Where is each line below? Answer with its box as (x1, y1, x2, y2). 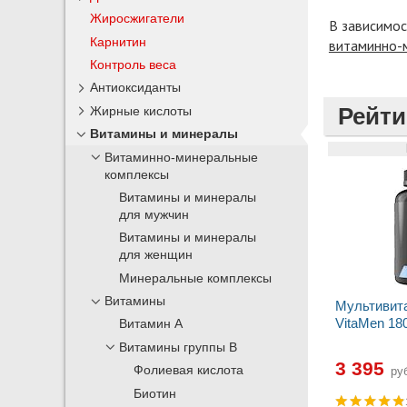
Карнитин (90, 34, 147, 49)
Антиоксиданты (90, 80, 182, 95)
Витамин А (119, 317, 184, 332)
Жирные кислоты (90, 103, 193, 118)
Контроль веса (90, 57, 177, 73)
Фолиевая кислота (134, 363, 244, 378)
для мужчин (119, 207, 190, 222)
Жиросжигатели (90, 11, 185, 26)
